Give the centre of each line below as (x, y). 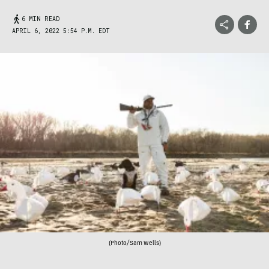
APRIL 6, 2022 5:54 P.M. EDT (61, 31)
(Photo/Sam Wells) (134, 243)
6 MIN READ (41, 19)
